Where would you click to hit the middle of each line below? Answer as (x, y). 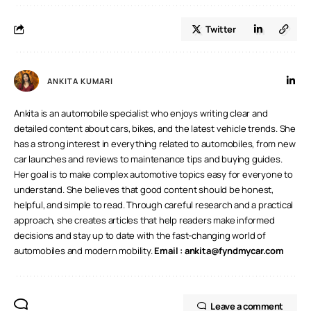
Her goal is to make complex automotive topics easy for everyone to (153, 175)
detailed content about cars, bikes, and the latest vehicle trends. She (155, 129)
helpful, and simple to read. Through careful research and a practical (154, 205)
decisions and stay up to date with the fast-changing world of (140, 236)
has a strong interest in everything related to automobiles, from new (155, 144)
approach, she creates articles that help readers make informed (144, 220)
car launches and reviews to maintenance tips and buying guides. (148, 159)
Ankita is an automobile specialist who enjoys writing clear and (141, 114)
